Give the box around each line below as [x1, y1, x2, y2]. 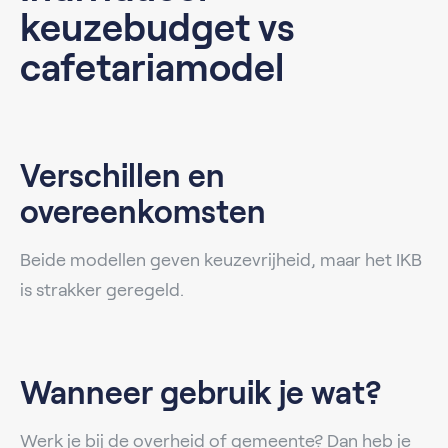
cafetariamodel [20, 46, 284, 89]
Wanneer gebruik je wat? [20, 374, 382, 411]
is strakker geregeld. [20, 279, 184, 300]
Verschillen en [20, 157, 225, 194]
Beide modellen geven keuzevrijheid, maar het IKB [20, 249, 422, 270]
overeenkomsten [20, 193, 266, 230]
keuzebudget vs [20, 6, 295, 49]
